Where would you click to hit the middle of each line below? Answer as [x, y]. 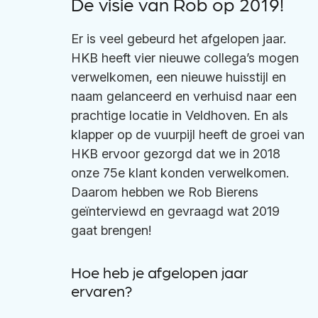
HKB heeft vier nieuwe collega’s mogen [185, 58]
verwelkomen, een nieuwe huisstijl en [179, 77]
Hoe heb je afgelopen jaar [160, 272]
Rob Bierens [223, 192]
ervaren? [102, 290]
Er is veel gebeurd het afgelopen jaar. [179, 39]
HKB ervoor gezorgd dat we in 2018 [176, 154]
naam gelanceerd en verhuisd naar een [184, 96]
